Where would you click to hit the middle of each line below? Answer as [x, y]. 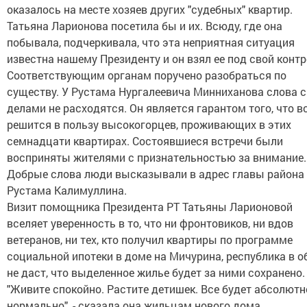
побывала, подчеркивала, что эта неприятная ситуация [151, 42]
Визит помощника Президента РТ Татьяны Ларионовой [150, 207]
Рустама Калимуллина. [67, 190]
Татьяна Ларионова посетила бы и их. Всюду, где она [145, 26]
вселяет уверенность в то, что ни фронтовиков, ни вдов [150, 223]
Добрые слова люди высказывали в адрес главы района [156, 174]
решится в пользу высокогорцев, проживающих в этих [149, 124]
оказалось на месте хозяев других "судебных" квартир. [150, 9]
